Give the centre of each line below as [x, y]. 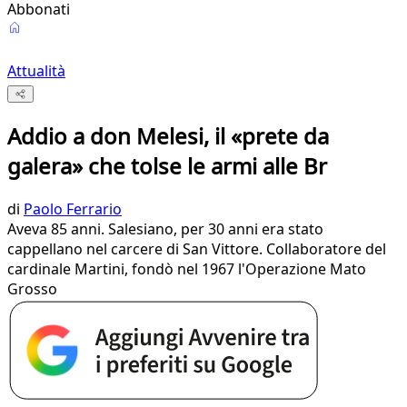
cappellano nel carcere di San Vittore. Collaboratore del [197, 249]
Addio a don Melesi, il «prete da [168, 136]
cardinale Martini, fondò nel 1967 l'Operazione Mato [187, 269]
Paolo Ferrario [73, 209]
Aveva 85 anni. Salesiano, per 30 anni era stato [165, 229]
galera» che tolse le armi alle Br [167, 166]
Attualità [36, 71]
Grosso [32, 289]
